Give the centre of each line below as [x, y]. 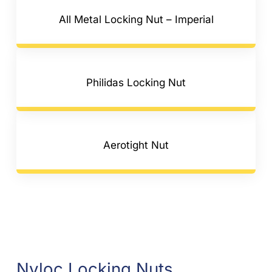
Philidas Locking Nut [136, 82]
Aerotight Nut [136, 145]
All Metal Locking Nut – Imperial [136, 19]
